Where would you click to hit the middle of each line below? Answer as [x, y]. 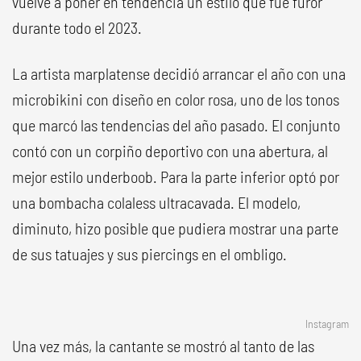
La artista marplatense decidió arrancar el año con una [179, 73]
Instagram [327, 324]
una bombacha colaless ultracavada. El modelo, [156, 202]
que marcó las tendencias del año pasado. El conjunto [176, 125]
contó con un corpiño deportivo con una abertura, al [170, 151]
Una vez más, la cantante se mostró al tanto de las [163, 346]
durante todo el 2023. [77, 27]
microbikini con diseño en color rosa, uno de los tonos [176, 99]
